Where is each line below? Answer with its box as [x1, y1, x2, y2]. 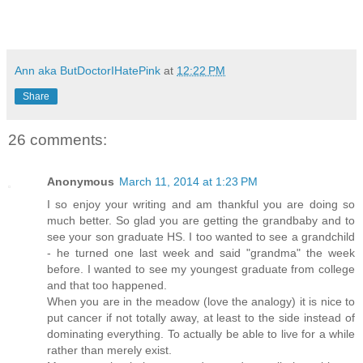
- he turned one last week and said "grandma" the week [47, 246, 355, 260]
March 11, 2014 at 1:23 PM [119, 175, 258, 189]
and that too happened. [47, 279, 167, 293]
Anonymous [47, 175, 114, 189]
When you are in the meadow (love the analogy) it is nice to [47, 295, 355, 309]
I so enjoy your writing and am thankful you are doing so [47, 198, 355, 211]
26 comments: [8, 130, 107, 148]
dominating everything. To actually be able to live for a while [47, 327, 355, 341]
